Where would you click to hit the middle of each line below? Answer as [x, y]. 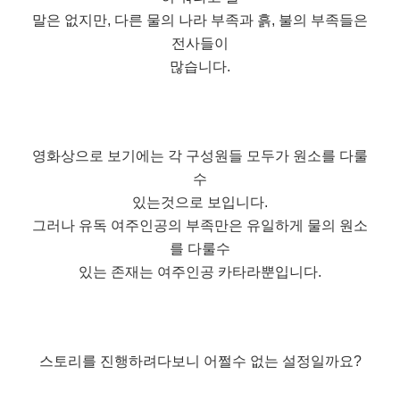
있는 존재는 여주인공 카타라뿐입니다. [200, 271]
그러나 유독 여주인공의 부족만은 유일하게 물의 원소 [200, 225]
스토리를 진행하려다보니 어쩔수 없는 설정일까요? [200, 361]
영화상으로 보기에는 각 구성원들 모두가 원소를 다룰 [200, 155]
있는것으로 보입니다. [200, 202]
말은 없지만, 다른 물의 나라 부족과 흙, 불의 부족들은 [200, 20]
